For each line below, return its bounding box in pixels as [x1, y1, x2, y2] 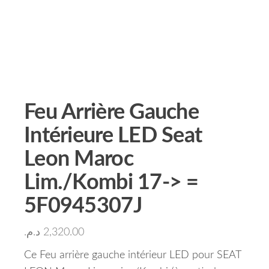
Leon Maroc [24, 148, 133, 170]
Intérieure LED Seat [24, 125, 202, 147]
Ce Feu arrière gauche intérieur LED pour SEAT [24, 250, 241, 261]
